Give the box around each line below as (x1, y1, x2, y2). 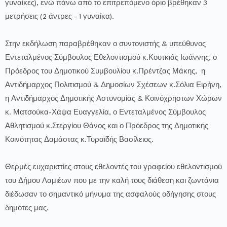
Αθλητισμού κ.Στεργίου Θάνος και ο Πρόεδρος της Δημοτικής (5, 123, 208, 130)
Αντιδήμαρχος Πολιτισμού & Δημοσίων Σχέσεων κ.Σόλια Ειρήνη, (5, 82, 221, 89)
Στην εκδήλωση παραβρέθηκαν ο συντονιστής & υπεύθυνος (5, 41, 206, 48)
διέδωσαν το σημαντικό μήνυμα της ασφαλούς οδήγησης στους (5, 191, 216, 199)
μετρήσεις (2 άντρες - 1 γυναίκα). (5, 13, 114, 21)
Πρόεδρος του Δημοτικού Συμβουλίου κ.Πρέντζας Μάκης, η (5, 68, 205, 75)
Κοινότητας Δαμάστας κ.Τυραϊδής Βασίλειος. (5, 136, 154, 144)
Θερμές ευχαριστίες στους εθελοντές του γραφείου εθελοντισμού (5, 164, 222, 171)
